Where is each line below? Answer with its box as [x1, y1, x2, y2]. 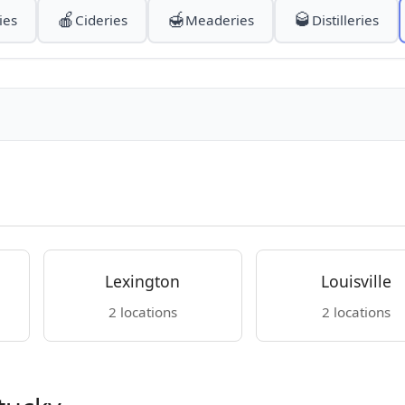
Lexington [105, 270, 181, 292]
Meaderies [184, 11, 254, 29]
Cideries [74, 11, 127, 29]
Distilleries [311, 11, 379, 29]
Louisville [320, 270, 391, 292]
